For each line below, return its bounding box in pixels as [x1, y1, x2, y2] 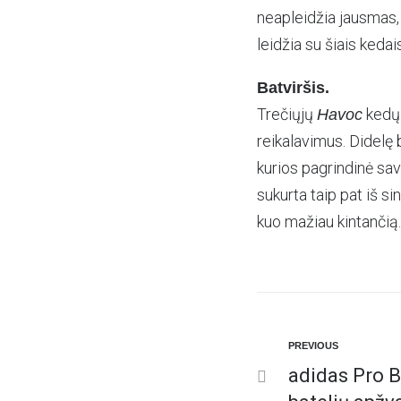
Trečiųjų [257, 105, 317, 124]
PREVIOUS [288, 340, 338, 351]
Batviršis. [257, 79, 329, 97]
